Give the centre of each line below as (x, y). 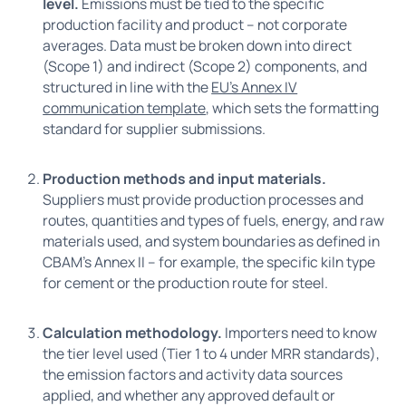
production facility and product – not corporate (195, 25)
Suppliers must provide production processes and (203, 200)
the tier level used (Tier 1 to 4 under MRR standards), (212, 354)
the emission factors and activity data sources (193, 375)
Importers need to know (301, 333)
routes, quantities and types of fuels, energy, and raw (214, 221)
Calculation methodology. (134, 333)
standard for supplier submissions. (155, 129)
